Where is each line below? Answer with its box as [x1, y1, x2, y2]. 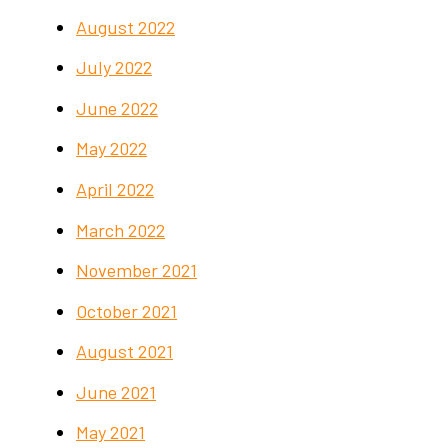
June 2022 [76, 96, 159, 119]
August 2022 [76, 15, 176, 38]
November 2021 [76, 259, 198, 282]
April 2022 [76, 178, 155, 200]
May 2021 [76, 421, 146, 444]
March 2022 [76, 218, 166, 241]
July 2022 [76, 56, 153, 79]
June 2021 [76, 380, 157, 403]
